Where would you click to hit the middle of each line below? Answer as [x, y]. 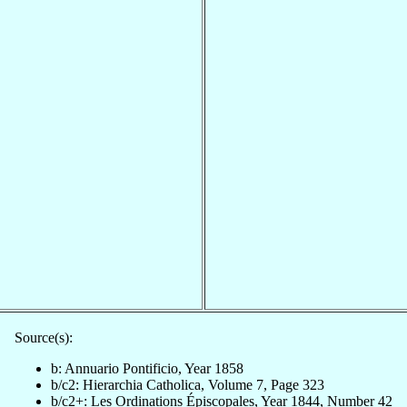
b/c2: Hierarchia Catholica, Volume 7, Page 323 [188, 384]
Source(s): [44, 337]
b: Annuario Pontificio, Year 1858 [147, 368]
